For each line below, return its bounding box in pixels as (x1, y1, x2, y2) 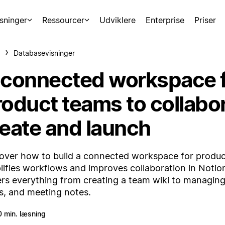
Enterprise (146, 15, 185, 25)
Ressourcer (42, 15, 84, 25)
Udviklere (99, 15, 136, 25)
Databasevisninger (14, 49, 75, 57)
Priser (194, 15, 216, 25)
